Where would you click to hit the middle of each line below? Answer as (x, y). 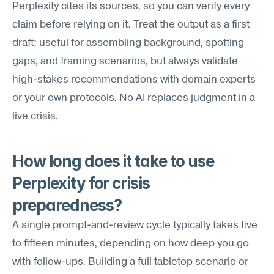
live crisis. (35, 117)
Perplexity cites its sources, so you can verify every (131, 6)
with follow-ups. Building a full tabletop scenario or (130, 262)
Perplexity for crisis (81, 183)
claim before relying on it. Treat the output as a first (131, 25)
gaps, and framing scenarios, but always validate (125, 61)
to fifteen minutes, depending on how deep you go (131, 244)
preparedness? (67, 205)
